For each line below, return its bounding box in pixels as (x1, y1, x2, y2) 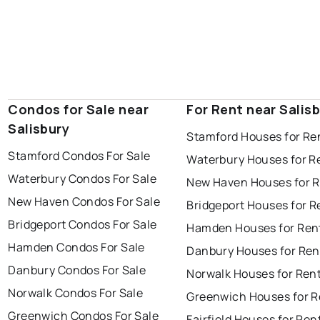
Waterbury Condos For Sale (8, 171, 157, 187)
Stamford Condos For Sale (8, 148, 151, 164)
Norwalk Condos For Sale (8, 285, 144, 301)
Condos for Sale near (8, 101, 149, 119)
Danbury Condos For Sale (8, 262, 146, 279)
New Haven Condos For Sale (8, 194, 161, 210)
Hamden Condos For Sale (8, 239, 145, 256)
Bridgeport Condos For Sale (8, 216, 157, 233)
